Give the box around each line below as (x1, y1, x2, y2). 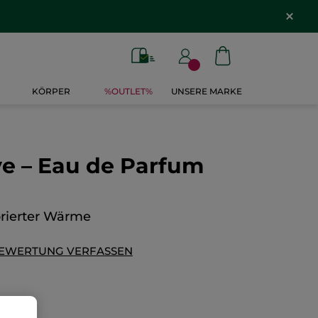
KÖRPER (32, 86, 71, 97)
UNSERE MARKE (170, 86, 242, 97)
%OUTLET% (104, 86, 153, 97)
